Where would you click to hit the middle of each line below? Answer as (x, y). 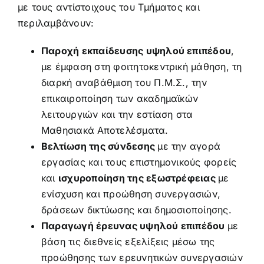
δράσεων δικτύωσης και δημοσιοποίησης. (136, 210)
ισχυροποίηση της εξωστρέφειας (138, 178)
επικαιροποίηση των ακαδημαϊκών (120, 98)
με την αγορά (189, 146)
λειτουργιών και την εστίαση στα (117, 114)
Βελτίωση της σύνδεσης (99, 146)
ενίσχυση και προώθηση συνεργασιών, (131, 194)
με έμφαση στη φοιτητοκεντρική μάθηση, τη (141, 67)
